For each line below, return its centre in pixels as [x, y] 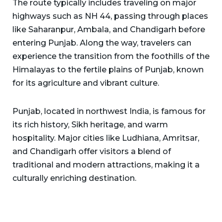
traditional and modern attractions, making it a [106, 165]
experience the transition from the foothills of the [111, 56]
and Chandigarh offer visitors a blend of [92, 152]
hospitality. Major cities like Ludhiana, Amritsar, [106, 138]
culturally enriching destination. [74, 178]
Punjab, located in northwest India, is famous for [109, 111]
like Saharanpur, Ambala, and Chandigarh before [109, 30]
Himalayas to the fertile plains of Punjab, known [108, 70]
